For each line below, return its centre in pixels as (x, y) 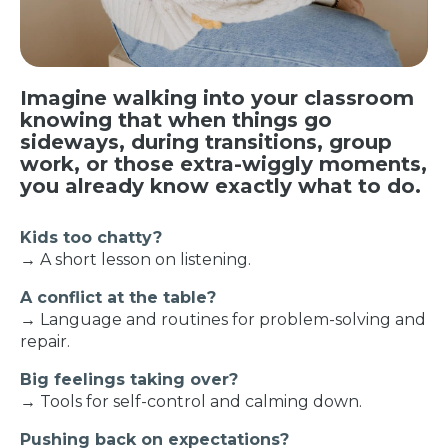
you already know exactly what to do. (220, 186)
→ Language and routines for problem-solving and (223, 320)
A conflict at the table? (118, 298)
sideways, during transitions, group (206, 142)
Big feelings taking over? (129, 380)
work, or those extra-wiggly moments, (223, 164)
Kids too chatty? (91, 238)
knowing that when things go (176, 120)
